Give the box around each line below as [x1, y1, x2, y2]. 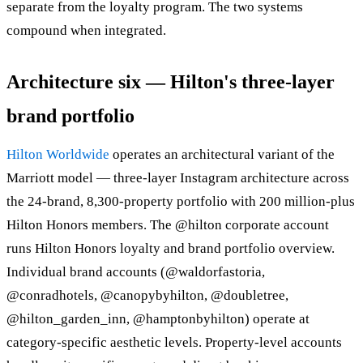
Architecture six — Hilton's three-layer [6, 71, 335, 93]
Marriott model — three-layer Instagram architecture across [6, 170, 349, 186]
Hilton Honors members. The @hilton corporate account [6, 217, 329, 233]
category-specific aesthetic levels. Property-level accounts [6, 335, 342, 351]
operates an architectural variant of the [109, 147, 335, 163]
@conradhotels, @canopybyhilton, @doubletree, [6, 288, 288, 304]
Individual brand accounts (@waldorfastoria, [6, 264, 265, 280]
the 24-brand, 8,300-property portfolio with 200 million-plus [6, 194, 355, 210]
